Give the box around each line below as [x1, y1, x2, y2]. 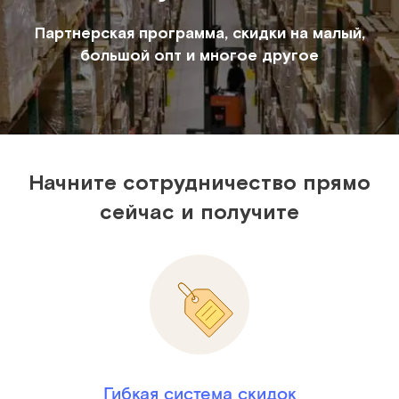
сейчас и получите [100, 198, 299, 224]
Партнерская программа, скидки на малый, [34, 21, 365, 42]
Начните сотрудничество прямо [28, 168, 370, 195]
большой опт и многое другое [80, 44, 319, 64]
